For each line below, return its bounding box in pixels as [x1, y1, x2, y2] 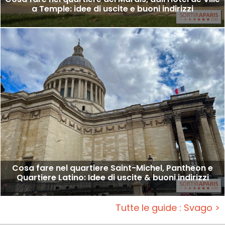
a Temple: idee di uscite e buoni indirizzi [32, 3, 193, 15]
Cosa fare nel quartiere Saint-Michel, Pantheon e [12, 162, 213, 174]
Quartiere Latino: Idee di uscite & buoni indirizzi [16, 171, 209, 183]
